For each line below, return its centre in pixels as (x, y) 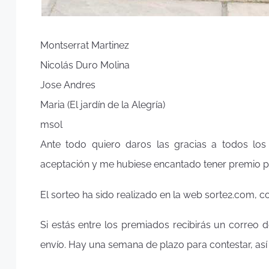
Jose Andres (68, 85)
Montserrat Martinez (85, 45)
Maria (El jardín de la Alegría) (103, 105)
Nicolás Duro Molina (85, 65)
